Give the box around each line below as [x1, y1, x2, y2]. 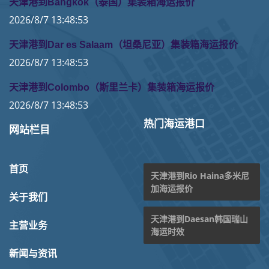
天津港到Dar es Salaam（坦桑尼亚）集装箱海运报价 [9, 39, 238, 50]
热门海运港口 [144, 118, 205, 130]
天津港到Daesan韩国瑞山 [151, 213, 248, 225]
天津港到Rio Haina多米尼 [151, 169, 249, 181]
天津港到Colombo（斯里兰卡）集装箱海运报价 [9, 82, 214, 92]
